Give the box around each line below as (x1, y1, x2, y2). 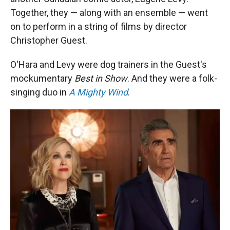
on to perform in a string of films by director (10, 21, 187, 32)
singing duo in (10, 87, 69, 98)
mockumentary (10, 73, 72, 84)
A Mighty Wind (69, 87, 128, 98)
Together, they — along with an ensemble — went (10, 7, 208, 18)
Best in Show (72, 73, 127, 84)
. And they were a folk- (127, 73, 217, 84)
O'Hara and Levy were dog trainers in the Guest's (10, 59, 207, 70)
